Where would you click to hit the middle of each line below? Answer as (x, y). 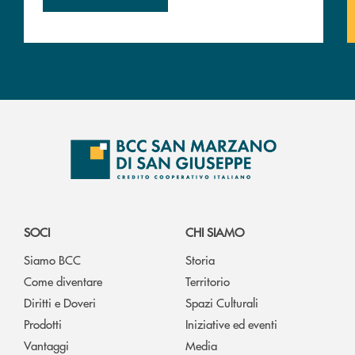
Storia (200, 259)
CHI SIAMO (215, 231)
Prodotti (43, 323)
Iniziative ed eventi (231, 323)
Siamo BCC (52, 259)
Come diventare (63, 281)
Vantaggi (46, 345)
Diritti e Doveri (60, 302)
